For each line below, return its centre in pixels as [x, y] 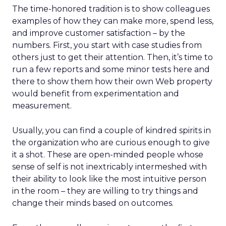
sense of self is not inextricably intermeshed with [109, 167]
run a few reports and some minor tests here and [111, 69]
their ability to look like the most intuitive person [109, 179]
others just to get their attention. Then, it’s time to [112, 57]
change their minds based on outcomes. [93, 203]
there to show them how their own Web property [112, 81]
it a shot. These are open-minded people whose [108, 155]
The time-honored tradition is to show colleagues [111, 9]
